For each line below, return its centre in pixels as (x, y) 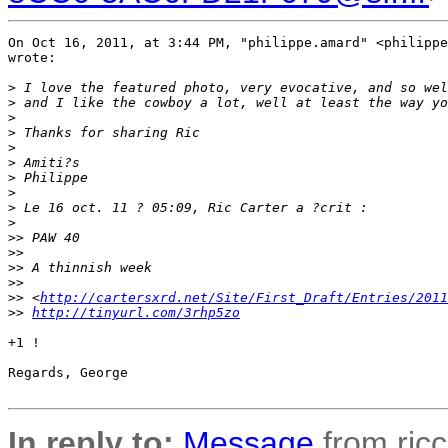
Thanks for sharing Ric (108, 132)
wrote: (32, 57)
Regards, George (68, 372)
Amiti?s (48, 162)
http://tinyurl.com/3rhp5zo (136, 312)
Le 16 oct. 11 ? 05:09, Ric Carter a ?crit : (192, 207)
